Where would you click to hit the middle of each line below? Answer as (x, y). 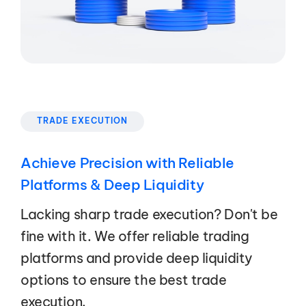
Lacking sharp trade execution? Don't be (149, 214)
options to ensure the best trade (124, 279)
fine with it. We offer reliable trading (135, 236)
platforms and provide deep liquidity (137, 258)
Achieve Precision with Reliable (127, 163)
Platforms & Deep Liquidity (112, 185)
